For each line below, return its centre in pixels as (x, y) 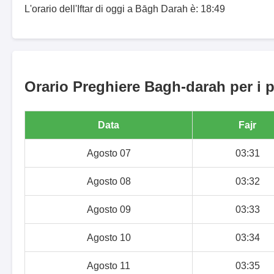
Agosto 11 (109, 266)
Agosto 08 (109, 182)
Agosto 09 (109, 210)
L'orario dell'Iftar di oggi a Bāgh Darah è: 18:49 (125, 9)
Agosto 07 (109, 154)
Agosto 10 (109, 238)
